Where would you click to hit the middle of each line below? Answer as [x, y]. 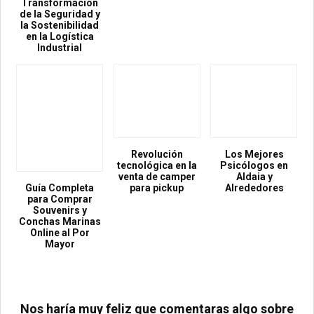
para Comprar [60, 199]
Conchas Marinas [60, 222]
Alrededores [254, 188]
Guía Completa [60, 188]
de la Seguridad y [60, 14]
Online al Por [60, 233]
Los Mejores [254, 155]
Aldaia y [254, 177]
